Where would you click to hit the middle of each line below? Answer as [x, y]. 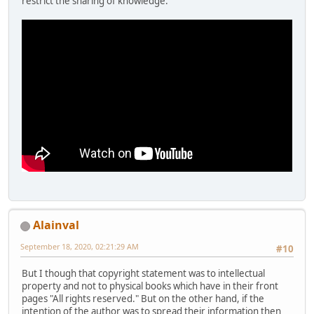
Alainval [56, 225]
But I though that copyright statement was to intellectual [143, 273]
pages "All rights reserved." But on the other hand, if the [143, 298]
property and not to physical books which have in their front [150, 286]
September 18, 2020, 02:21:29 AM [80, 247]
